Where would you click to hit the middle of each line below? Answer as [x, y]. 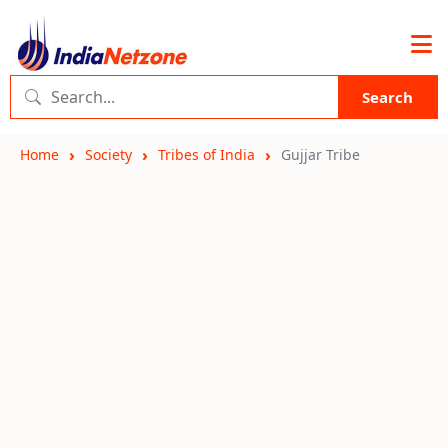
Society [108, 154]
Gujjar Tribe [320, 154]
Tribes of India [206, 154]
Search [387, 97]
